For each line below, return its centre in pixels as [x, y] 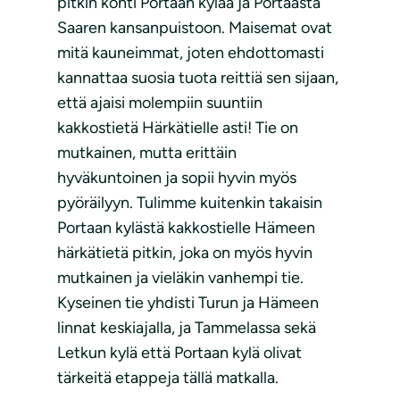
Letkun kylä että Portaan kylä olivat [179, 352]
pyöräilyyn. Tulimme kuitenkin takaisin [190, 202]
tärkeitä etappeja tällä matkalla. [168, 377]
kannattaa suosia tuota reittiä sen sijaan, [198, 77]
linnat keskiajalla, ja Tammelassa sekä [187, 327]
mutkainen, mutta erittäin [147, 152]
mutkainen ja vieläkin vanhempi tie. [180, 277]
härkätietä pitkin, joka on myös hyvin [185, 252]
